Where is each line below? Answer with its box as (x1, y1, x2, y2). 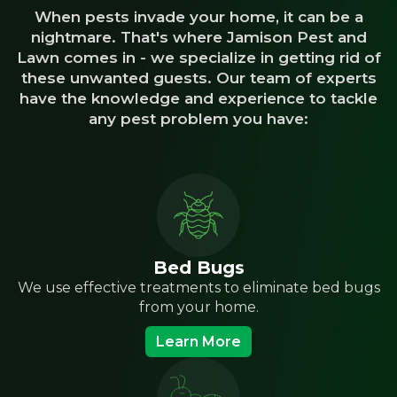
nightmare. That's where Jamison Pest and (30, 28, 367, 46)
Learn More (156, 333, 241, 350)
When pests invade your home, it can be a (34, 8, 363, 26)
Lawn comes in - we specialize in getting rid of (16, 49, 381, 66)
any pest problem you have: (89, 110, 308, 128)
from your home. (138, 299, 259, 315)
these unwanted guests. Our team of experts (20, 69, 377, 87)
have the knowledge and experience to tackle (19, 90, 378, 107)
